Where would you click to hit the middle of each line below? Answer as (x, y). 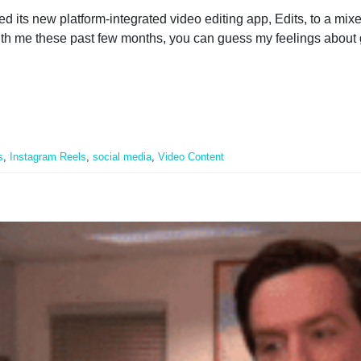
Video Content (191, 157)
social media (122, 157)
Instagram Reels (48, 157)
